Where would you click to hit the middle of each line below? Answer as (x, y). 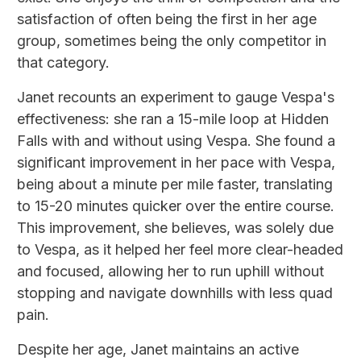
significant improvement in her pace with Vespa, (176, 163)
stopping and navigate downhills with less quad (175, 293)
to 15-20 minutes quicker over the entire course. (176, 206)
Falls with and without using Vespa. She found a (176, 141)
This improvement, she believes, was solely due (175, 228)
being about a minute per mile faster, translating (175, 185)
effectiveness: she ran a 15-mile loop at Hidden (173, 119)
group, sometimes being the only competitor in (172, 41)
